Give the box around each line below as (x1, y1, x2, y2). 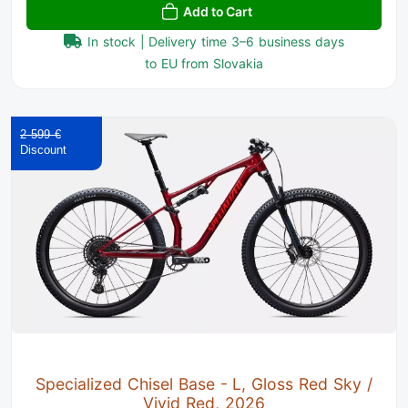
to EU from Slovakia (144, 56, 264, 72)
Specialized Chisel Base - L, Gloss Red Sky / (36, 374, 372, 394)
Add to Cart (183, 4, 252, 20)
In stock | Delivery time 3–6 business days (87, 34, 344, 50)
